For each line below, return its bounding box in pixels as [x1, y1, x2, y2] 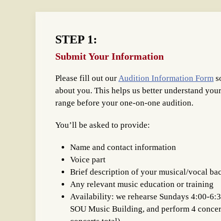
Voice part [70, 155, 108, 164]
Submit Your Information [55, 51, 164, 62]
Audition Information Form [118, 74, 214, 83]
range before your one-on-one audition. [55, 98, 193, 108]
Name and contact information [70, 143, 176, 152]
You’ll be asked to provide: [55, 120, 150, 130]
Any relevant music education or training [70, 180, 214, 189]
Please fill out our [55, 74, 118, 83]
